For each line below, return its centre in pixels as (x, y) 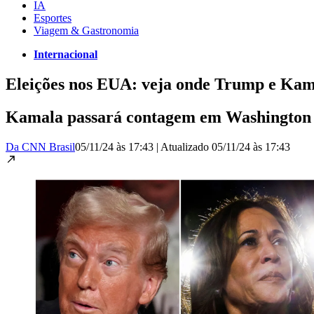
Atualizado (186, 146)
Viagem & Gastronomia (86, 30)
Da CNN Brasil (40, 146)
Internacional (66, 54)
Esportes (53, 18)
